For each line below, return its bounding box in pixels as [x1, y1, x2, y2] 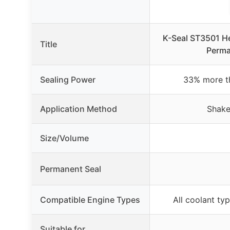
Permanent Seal [40, 163, 101, 174]
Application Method [40, 103, 117, 114]
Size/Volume [40, 132, 89, 143]
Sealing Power [40, 74, 95, 85]
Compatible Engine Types [40, 194, 140, 205]
